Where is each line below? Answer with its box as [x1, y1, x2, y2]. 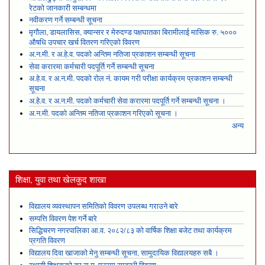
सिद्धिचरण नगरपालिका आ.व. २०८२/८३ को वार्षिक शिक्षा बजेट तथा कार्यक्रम [28, 225, 232, 236]
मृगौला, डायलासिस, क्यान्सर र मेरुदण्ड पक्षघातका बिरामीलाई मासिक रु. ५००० [28, 27, 237, 37]
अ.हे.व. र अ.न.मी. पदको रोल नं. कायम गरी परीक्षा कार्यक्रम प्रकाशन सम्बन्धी [28, 73, 232, 84]
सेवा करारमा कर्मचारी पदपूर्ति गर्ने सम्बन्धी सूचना [28, 61, 154, 72]
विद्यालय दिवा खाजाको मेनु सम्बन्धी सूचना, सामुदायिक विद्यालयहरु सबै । [28, 247, 219, 258]
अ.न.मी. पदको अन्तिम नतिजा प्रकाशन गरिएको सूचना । [28, 108, 178, 118]
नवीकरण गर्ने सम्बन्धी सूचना [28, 15, 102, 25]
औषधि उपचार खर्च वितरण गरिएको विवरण [28, 37, 140, 47]
